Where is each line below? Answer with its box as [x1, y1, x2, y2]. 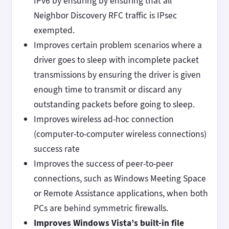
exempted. [33, 24, 75, 37]
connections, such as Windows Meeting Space [33, 172, 206, 185]
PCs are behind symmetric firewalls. [33, 202, 168, 215]
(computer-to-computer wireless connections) [33, 128, 207, 141]
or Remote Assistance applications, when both [33, 187, 208, 200]
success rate [33, 143, 80, 155]
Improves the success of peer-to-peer [33, 157, 173, 170]
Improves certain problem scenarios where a [33, 39, 202, 52]
